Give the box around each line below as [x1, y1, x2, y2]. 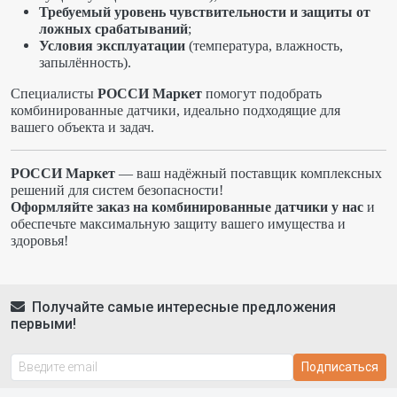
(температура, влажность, [185, 38, 343, 54]
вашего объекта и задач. [11, 120, 154, 136]
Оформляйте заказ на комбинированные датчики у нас [11, 199, 363, 215]
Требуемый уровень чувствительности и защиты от [39, 4, 370, 20]
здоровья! [11, 233, 68, 249]
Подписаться [301, 360, 378, 375]
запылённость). [39, 55, 131, 71]
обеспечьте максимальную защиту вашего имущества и [11, 216, 346, 232]
